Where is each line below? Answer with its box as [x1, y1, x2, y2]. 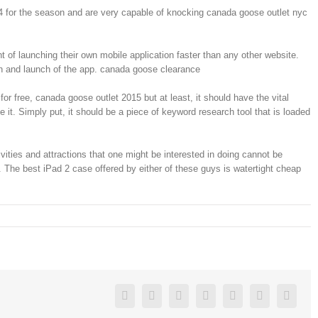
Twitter [155, 289, 187, 301]
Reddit [209, 289, 238, 301]
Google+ [236, 289, 275, 301]
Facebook [128, 289, 172, 301]
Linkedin [182, 289, 222, 301]
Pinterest [263, 289, 301, 301]
